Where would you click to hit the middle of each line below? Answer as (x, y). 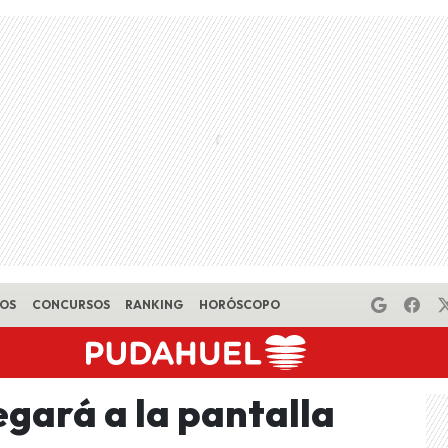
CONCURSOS (70, 304)
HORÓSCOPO (239, 304)
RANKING (154, 304)
